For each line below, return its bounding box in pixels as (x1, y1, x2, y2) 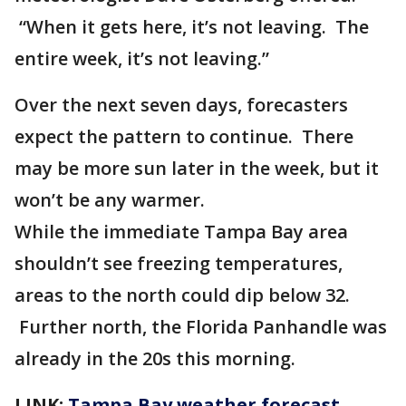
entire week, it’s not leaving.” (14, 46, 269, 71)
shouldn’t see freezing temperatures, (14, 251, 343, 275)
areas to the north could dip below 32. (14, 283, 350, 307)
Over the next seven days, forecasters (14, 92, 348, 117)
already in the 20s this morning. (14, 346, 295, 371)
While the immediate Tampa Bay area (14, 219, 348, 244)
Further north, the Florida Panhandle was (14, 314, 387, 339)
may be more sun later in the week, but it (14, 156, 379, 180)
